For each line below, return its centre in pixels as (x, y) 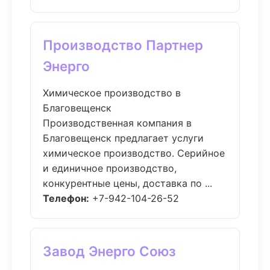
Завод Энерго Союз (109, 251)
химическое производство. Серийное (134, 153)
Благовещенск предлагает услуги (123, 138)
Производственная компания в (117, 123)
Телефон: (66, 198)
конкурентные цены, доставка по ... (127, 183)
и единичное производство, (110, 168)
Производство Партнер (123, 45)
